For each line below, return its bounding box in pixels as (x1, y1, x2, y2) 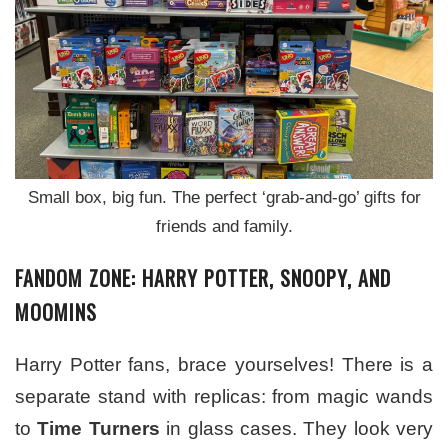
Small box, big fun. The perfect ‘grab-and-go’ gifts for (27, 188, 421, 208)
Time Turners (37, 418, 160, 440)
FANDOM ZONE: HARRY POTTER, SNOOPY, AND (15, 263, 391, 294)
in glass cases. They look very (159, 418, 433, 440)
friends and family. (155, 217, 293, 237)
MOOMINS (15, 297, 97, 328)
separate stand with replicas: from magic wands (15, 386, 433, 408)
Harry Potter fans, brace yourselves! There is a (15, 354, 433, 376)
